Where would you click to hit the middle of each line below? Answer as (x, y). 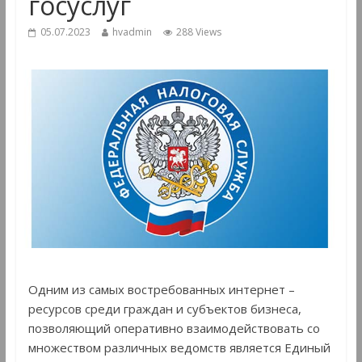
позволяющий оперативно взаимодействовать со (174, 328)
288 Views (198, 32)
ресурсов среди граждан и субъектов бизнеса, (164, 309)
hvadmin (132, 32)
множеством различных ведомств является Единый (179, 348)
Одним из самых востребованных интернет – (161, 290)
